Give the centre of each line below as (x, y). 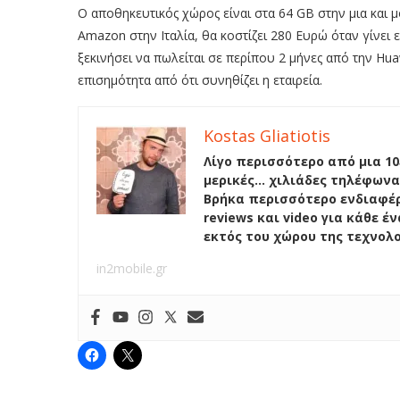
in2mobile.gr (132, 268)
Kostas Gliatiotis (267, 135)
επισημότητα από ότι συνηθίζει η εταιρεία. (200, 79)
